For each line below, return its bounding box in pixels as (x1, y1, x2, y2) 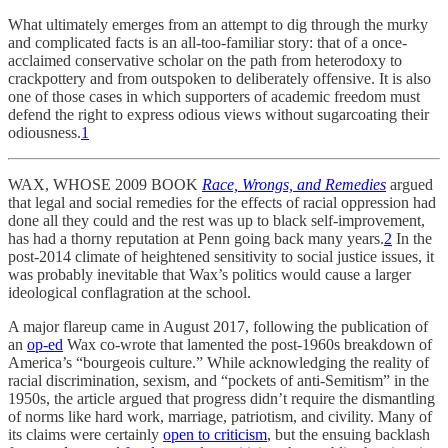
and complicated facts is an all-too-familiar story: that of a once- (8, 34, 407, 51)
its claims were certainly (8, 426, 163, 443)
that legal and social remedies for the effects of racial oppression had (8, 194, 436, 211)
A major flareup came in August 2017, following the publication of (8, 318, 428, 335)
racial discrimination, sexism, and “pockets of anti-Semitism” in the (8, 372, 429, 389)
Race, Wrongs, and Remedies (202, 176, 386, 193)
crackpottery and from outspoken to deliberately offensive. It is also (8, 70, 431, 87)
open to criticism (163, 426, 267, 443)
